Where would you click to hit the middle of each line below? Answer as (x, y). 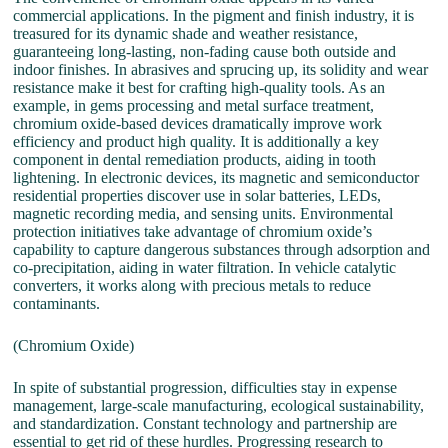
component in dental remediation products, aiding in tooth (195, 160)
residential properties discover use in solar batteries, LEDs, (197, 196)
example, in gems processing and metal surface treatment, (194, 106)
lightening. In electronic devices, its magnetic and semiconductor (216, 178)
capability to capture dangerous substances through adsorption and (222, 250)
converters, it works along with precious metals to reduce (192, 286)
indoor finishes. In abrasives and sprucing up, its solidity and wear (221, 70)
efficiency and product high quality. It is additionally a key (196, 142)
